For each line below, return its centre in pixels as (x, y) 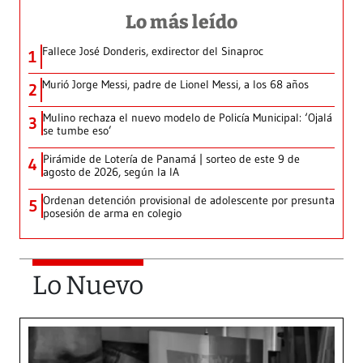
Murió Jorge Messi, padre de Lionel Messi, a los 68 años (175, 85)
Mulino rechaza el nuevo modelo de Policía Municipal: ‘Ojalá (188, 118)
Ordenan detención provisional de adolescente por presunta (189, 201)
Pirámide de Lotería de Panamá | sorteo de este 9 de (171, 159)
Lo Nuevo (88, 286)
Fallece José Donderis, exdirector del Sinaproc (153, 51)
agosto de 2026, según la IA (111, 172)
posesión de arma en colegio (112, 214)
